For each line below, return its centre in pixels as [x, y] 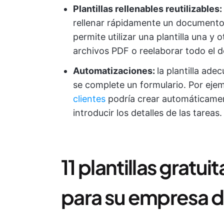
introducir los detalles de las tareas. [147, 113]
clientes [89, 99]
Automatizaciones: [115, 71]
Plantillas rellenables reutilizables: [147, 9]
